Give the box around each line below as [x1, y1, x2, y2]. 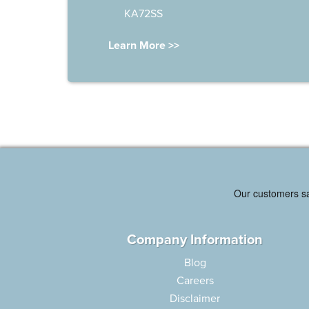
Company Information [127, 232, 263, 248]
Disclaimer [170, 292, 221, 306]
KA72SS [124, 7, 163, 21]
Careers [176, 274, 214, 288]
